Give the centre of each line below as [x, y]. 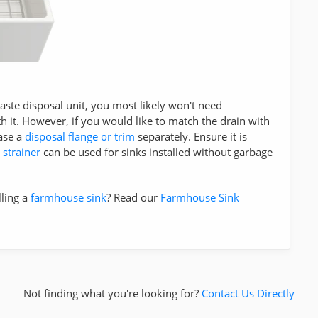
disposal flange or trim [80, 136]
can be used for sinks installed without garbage [157, 152]
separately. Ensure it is [191, 136]
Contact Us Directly [248, 293]
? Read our [133, 197]
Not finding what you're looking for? [113, 293]
